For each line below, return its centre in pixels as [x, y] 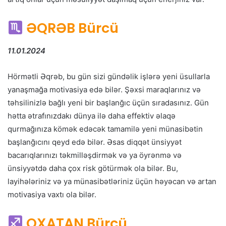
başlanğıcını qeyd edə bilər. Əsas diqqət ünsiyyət [95, 142]
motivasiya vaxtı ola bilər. [52, 194]
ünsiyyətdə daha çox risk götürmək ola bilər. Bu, [93, 168]
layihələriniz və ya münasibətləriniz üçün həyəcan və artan [112, 181]
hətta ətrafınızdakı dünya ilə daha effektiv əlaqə [92, 116]
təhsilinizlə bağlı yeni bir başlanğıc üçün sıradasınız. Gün [108, 102]
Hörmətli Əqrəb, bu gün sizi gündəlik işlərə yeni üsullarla [109, 76]
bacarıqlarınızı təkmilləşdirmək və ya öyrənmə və [95, 155]
